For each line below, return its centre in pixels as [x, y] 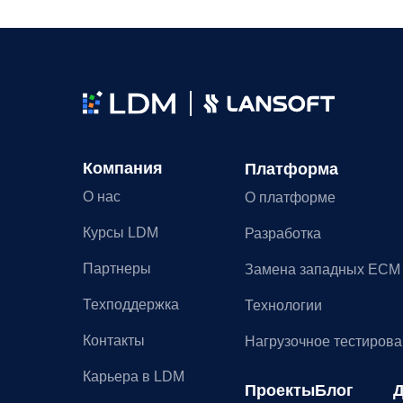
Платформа [291, 169]
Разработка [283, 233]
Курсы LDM [121, 233]
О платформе [290, 197]
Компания [123, 168]
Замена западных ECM [322, 269]
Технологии [283, 305]
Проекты [280, 390]
